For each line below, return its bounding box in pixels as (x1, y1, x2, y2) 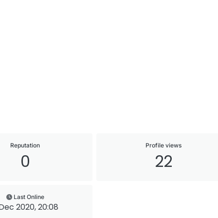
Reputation (10, 142, 40, 149)
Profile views (145, 142, 182, 149)
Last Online (13, 193, 44, 200)
